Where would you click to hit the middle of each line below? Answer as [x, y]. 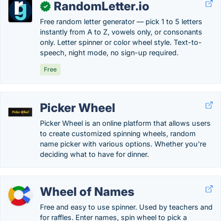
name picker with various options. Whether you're [123, 144]
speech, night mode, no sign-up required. [109, 53]
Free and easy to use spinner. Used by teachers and [126, 207]
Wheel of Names [87, 192]
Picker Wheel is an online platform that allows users [125, 123]
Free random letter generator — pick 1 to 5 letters [121, 21]
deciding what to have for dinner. [94, 154]
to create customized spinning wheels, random [118, 133]
